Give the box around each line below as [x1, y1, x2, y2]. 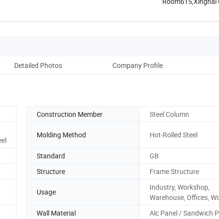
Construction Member [37, 109, 103, 119]
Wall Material [37, 208, 76, 218]
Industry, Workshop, [150, 182, 210, 192]
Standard [37, 151, 65, 160]
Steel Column [150, 109, 189, 119]
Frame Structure [150, 166, 199, 176]
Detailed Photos [14, 60, 62, 70]
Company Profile [112, 60, 163, 70]
